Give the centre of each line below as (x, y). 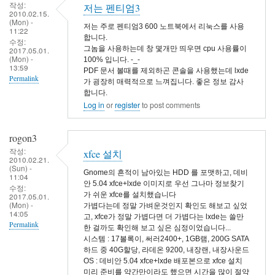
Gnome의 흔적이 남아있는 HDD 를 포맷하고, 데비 (166, 172)
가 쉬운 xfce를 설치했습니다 (130, 194)
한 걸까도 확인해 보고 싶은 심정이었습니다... (157, 227)
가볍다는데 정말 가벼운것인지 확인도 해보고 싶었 (165, 205)
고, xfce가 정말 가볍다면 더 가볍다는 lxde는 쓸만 (164, 216)
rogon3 (23, 138)
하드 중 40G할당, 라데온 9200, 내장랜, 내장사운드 (166, 250)
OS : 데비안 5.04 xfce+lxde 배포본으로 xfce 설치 (163, 261)
